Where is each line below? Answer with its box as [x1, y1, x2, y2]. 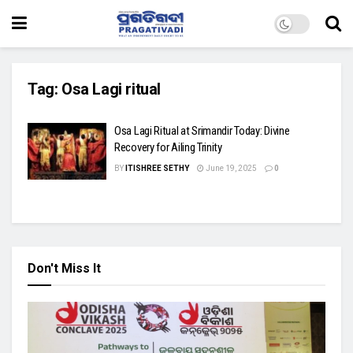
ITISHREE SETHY [125, 164, 189, 173]
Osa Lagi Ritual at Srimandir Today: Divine [114, 124, 290, 138]
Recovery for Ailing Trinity [114, 140, 222, 154]
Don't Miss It [28, 260, 101, 276]
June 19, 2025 [204, 164, 257, 173]
